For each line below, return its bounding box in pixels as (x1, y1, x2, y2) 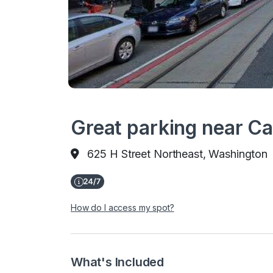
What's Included (71, 255, 164, 269)
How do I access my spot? (71, 202, 174, 213)
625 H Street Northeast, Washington (87, 147, 268, 160)
